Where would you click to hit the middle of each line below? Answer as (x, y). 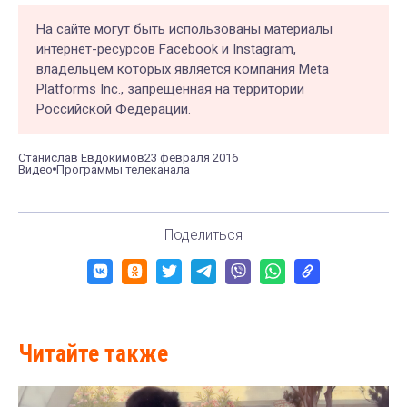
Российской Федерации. (114, 109)
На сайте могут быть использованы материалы (184, 29)
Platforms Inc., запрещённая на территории (170, 89)
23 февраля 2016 (191, 157)
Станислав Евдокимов (81, 157)
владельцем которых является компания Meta (183, 69)
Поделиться (203, 234)
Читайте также (93, 353)
